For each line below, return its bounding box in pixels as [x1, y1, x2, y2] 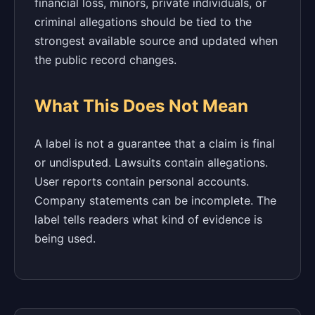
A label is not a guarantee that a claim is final [34, 136, 275, 150]
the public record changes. [34, 52, 176, 67]
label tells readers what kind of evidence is [34, 212, 262, 226]
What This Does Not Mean [34, 95, 248, 116]
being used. [34, 231, 96, 245]
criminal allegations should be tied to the [34, 14, 252, 29]
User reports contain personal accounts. [34, 174, 249, 188]
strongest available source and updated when [34, 33, 278, 48]
